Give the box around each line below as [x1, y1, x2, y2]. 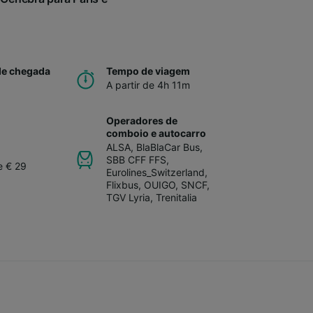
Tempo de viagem [106, 64, 190, 77]
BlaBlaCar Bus [136, 140, 200, 153]
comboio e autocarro [106, 126, 206, 139]
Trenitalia [156, 191, 197, 203]
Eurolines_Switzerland [106, 166, 205, 178]
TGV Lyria [106, 191, 150, 203]
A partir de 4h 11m [106, 78, 190, 91]
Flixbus [106, 178, 138, 191]
